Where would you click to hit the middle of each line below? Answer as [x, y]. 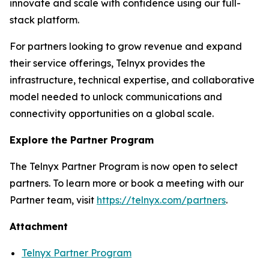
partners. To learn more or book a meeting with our [127, 183]
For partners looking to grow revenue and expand [126, 46]
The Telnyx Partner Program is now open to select [124, 166]
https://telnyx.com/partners [161, 200]
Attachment [39, 226]
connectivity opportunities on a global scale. [113, 113]
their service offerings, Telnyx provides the [107, 63]
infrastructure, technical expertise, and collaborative [132, 80]
